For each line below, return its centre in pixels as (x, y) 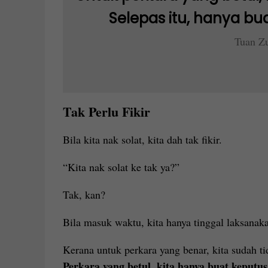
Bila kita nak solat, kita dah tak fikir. (142, 139)
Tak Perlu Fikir (106, 112)
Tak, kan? (84, 194)
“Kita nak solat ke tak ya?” (121, 167)
